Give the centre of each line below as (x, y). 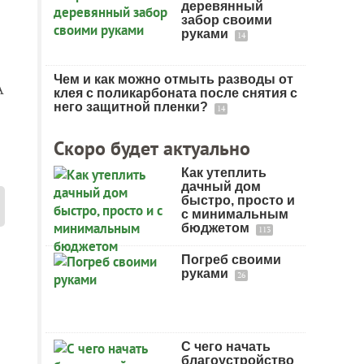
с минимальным (235, 214)
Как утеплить (224, 173)
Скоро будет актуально (152, 148)
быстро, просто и (238, 200)
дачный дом (221, 186)
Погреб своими (231, 260)
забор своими (227, 20)
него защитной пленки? (132, 107)
